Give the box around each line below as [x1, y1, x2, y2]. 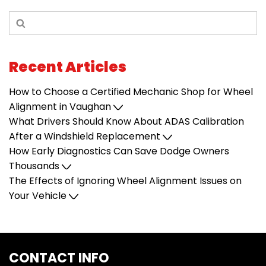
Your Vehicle [9, 189, 69, 202]
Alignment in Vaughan [9, 100, 113, 113]
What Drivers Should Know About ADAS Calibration [9, 115, 244, 128]
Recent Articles [9, 57, 126, 77]
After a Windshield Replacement [9, 129, 163, 143]
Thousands [9, 159, 62, 173]
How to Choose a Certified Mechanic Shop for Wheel [9, 85, 253, 99]
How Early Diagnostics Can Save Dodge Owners [9, 144, 229, 158]
